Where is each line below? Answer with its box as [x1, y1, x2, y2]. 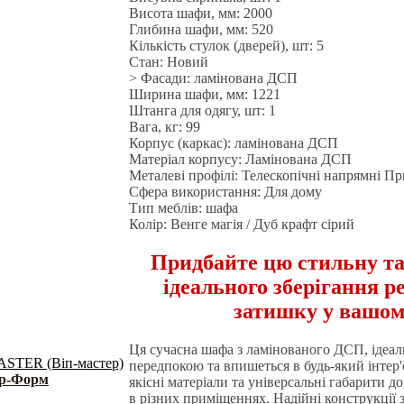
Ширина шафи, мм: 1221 [129, 87, 280, 102]
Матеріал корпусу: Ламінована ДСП [129, 151, 352, 167]
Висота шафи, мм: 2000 [129, 5, 272, 21]
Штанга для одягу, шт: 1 [129, 103, 276, 118]
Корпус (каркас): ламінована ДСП [129, 135, 338, 151]
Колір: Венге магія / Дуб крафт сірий [129, 216, 354, 232]
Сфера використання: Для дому [129, 184, 322, 199]
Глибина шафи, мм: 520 [129, 22, 273, 37]
